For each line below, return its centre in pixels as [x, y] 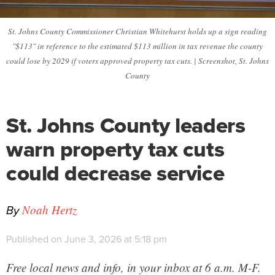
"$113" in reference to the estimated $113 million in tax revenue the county [137, 46]
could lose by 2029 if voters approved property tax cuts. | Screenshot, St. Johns [137, 60]
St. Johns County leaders [126, 125]
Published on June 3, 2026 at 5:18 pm [87, 239]
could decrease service [115, 173]
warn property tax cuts [115, 149]
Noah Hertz [49, 209]
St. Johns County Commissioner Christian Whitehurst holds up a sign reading [137, 31]
